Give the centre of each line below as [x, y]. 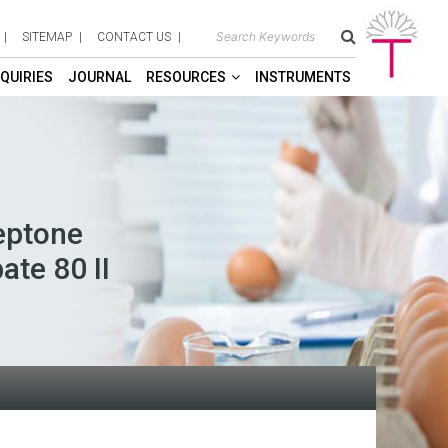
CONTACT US [134, 37]
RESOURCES [186, 77]
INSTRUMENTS [303, 77]
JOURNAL [99, 77]
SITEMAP [47, 37]
